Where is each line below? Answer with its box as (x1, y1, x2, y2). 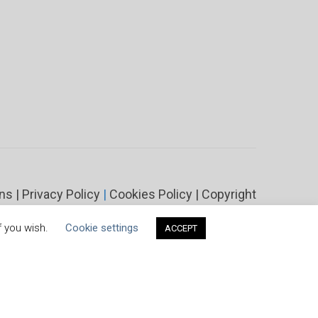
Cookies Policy (109, 187, 192, 202)
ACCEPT (164, 223, 197, 234)
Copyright (202, 187, 256, 202)
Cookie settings (65, 221, 138, 234)
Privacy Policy (22, 187, 100, 202)
